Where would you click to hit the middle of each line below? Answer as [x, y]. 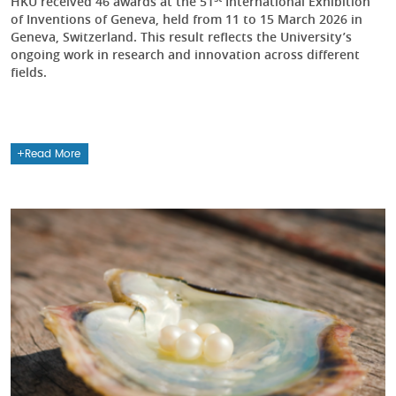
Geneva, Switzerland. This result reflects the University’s [181, 37]
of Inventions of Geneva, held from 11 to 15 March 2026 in [187, 19]
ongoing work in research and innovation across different [185, 55]
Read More [53, 154]
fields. [29, 72]
